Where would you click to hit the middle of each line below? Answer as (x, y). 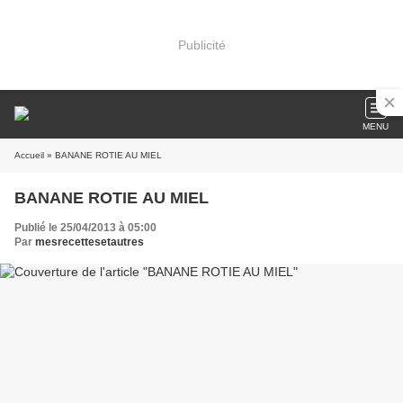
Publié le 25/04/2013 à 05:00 (85, 228)
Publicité (201, 45)
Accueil (29, 155)
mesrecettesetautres (90, 242)
